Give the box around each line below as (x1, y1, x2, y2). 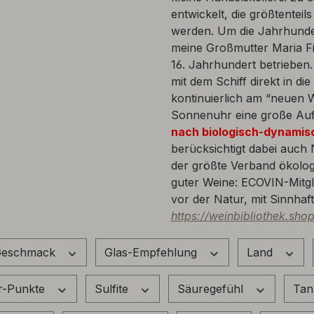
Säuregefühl (177, 281, 247, 296)
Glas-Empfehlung (104, 245, 200, 259)
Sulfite (94, 281, 132, 296)
